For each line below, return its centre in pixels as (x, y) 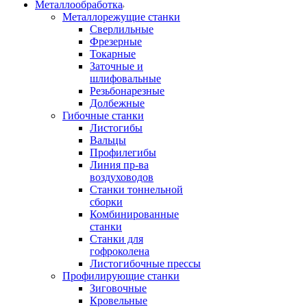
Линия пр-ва (119, 165)
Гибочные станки (103, 115)
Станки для (116, 239)
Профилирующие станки (121, 276)
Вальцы (108, 140)
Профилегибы (123, 152)
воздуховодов (122, 177)
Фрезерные (116, 41)
